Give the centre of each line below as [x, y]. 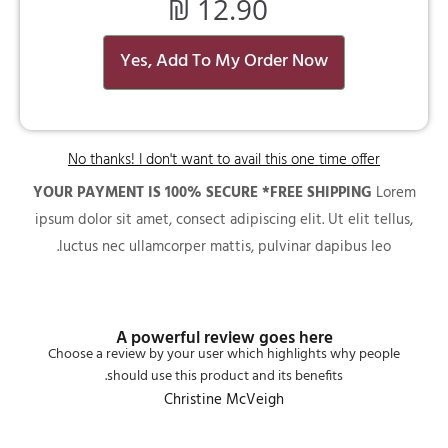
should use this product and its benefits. [225, 377]
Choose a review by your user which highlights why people [224, 355]
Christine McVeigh [224, 400]
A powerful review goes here [224, 339]
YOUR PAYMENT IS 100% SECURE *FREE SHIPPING [204, 193]
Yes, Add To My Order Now [224, 62]
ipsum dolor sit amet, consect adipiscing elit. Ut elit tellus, [224, 220]
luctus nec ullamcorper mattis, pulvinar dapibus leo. [225, 247]
